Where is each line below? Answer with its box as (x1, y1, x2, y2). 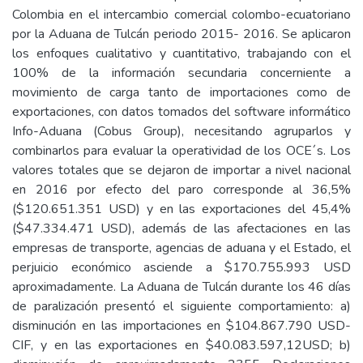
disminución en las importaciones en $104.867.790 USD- (12, 317, 351, 335)
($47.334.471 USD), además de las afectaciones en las (12, 220, 351, 237)
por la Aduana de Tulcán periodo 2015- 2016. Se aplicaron (12, 25, 351, 43)
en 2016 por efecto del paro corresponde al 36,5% (12, 181, 351, 199)
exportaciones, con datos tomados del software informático (12, 103, 351, 121)
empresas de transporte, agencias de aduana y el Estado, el (12, 239, 351, 257)
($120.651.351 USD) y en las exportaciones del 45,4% (12, 200, 351, 218)
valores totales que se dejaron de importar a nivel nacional (12, 161, 351, 179)
